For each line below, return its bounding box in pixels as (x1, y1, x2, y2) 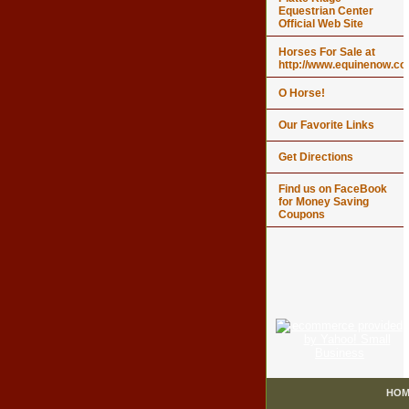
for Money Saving (278, 195, 369, 209)
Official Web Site (278, 17, 363, 31)
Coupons (278, 208, 325, 222)
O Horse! (278, 87, 325, 100)
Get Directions (278, 151, 353, 164)
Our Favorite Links (278, 119, 374, 132)
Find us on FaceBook (278, 183, 387, 196)
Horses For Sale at (278, 46, 375, 59)
